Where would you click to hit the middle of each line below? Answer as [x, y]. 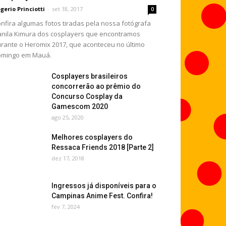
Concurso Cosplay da [87, 96]
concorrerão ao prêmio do [96, 86]
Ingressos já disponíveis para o [104, 186]
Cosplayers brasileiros [90, 76]
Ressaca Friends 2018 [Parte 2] [103, 147]
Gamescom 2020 [80, 106]
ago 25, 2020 [68, 117]
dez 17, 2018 [68, 158]
